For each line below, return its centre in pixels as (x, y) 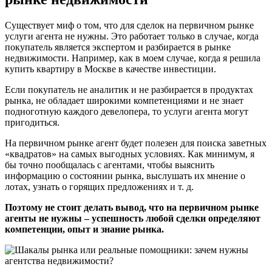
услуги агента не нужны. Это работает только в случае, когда (132, 36)
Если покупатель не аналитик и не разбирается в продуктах (129, 89)
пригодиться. (32, 122)
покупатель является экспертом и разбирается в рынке (118, 47)
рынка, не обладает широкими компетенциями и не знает (124, 100)
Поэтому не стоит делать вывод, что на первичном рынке (132, 207)
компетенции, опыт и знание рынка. (84, 229)
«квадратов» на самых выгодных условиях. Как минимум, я (130, 154)
